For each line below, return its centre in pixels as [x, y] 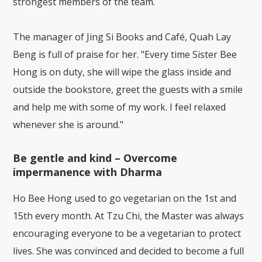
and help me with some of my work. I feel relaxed [120, 107]
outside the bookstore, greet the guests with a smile [128, 89]
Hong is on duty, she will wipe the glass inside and [122, 72]
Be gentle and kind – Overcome [95, 158]
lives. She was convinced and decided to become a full [129, 251]
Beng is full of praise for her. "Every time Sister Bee [125, 54]
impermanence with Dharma [88, 172]
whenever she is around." [68, 124]
